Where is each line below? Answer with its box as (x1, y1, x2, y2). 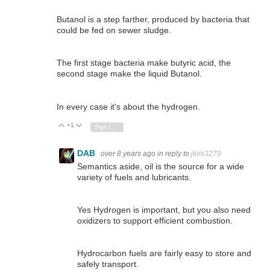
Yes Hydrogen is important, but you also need (77, 205, 251, 215)
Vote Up (71, 122, 93, 129)
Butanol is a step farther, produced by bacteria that (57, 14, 250, 25)
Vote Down (88, 122, 119, 129)
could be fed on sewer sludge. (57, 25, 171, 36)
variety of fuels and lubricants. (77, 172, 191, 182)
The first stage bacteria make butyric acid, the (57, 58, 231, 68)
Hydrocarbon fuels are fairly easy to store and (77, 248, 251, 259)
